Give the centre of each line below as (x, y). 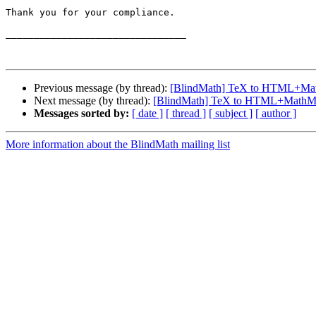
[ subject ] (231, 114)
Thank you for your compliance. (90, 13)
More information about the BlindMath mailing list (118, 145)
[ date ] (147, 114)
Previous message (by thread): (102, 88)
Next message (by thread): (93, 101)
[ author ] (276, 114)
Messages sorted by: (81, 114)
